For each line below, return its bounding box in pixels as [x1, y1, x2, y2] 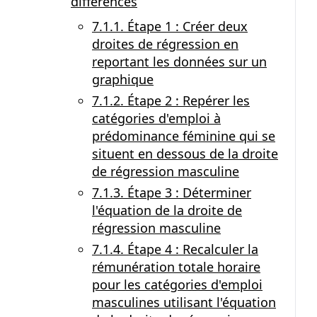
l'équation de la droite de [92, 202, 242, 219]
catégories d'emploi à [92, 110, 221, 127]
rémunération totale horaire [92, 258, 260, 275]
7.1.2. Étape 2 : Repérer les [92, 92, 250, 109]
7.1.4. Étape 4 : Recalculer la [92, 241, 258, 258]
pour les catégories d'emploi [92, 276, 263, 293]
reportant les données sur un [92, 53, 267, 70]
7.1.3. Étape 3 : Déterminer [92, 184, 251, 201]
